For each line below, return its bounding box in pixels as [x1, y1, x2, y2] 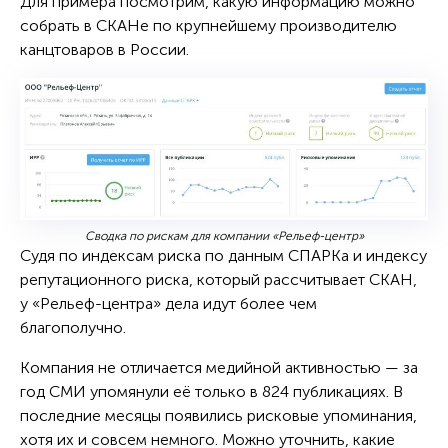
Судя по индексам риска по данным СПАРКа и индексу [20, 245, 427, 265]
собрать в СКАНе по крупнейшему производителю [20, 15, 397, 35]
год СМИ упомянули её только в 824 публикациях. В [20, 381, 403, 401]
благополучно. [20, 317, 130, 337]
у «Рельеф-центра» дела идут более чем [20, 293, 317, 313]
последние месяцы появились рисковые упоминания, [20, 405, 417, 425]
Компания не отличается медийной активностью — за [20, 357, 418, 377]
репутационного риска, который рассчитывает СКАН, [20, 269, 417, 289]
